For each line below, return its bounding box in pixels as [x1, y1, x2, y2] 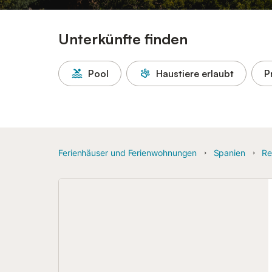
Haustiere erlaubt [156, 67, 234, 80]
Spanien [213, 148, 245, 158]
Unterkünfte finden [58, 30, 188, 48]
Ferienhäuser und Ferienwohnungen [58, 148, 197, 158]
